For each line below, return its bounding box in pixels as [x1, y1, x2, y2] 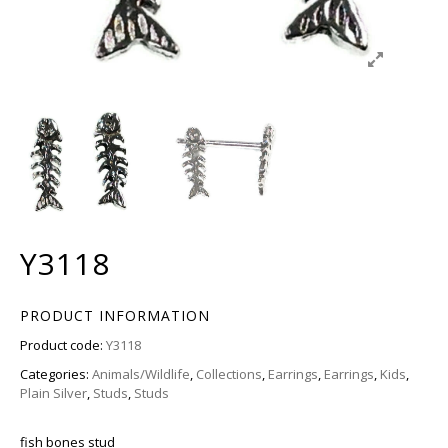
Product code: [20, 336, 106, 354]
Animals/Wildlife [92, 365, 190, 383]
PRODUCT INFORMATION [20, 306, 210, 325]
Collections [196, 365, 262, 383]
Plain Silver [20, 384, 87, 402]
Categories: [20, 365, 92, 383]
